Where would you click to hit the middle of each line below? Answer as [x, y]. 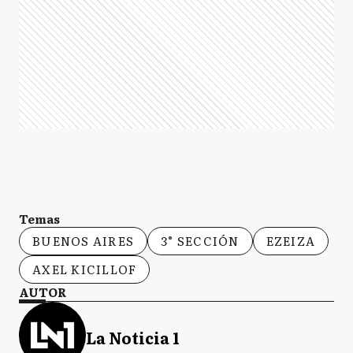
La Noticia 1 [133, 337]
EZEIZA [290, 241]
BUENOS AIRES [83, 241]
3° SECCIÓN [200, 241]
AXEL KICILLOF [85, 269]
